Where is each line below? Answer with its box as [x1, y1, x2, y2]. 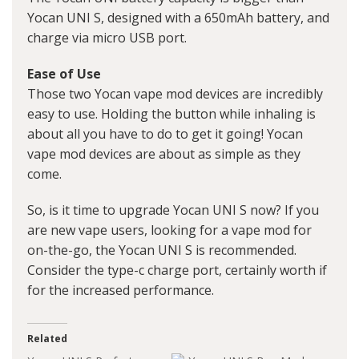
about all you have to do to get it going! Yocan [27, 125, 303, 143]
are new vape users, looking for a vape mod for [27, 221, 312, 240]
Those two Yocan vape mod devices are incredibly [27, 85, 323, 103]
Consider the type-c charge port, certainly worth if [27, 261, 327, 280]
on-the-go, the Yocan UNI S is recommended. [27, 241, 296, 260]
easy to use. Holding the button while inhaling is [27, 105, 316, 123]
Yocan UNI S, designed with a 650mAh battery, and [27, 9, 329, 27]
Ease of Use [27, 65, 101, 83]
